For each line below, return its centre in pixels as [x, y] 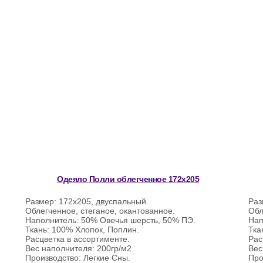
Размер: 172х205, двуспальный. [87, 201]
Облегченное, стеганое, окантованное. [100, 211]
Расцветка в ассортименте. [78, 239]
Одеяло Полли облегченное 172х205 [128, 179]
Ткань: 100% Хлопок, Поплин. [82, 230]
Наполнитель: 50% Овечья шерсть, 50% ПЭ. [111, 220]
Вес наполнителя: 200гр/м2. [80, 248]
